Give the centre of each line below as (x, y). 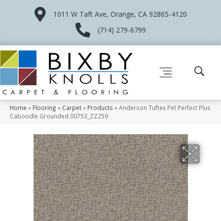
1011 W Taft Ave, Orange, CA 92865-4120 (120, 14)
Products (100, 107)
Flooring (44, 107)
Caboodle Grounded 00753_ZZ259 (59, 116)
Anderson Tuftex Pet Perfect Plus (165, 107)
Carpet (72, 107)
